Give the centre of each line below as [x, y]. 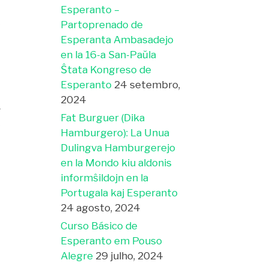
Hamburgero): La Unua [115, 132]
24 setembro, [147, 84]
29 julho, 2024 [129, 255]
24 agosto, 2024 [101, 207]
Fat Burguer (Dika [103, 117]
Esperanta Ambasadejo [117, 39]
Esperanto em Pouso [111, 240]
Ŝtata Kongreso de [106, 69]
